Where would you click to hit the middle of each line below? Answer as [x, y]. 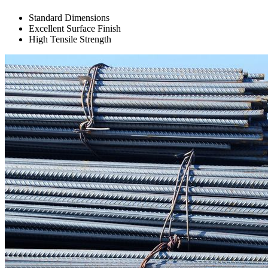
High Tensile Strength [70, 39]
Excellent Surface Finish [75, 29]
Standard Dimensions [69, 18]
